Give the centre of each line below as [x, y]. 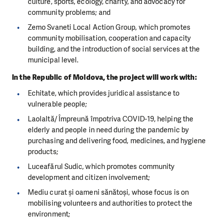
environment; [49, 214]
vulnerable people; [57, 104]
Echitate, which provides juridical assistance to [104, 93]
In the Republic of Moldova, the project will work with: [105, 78]
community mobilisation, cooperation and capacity [109, 38]
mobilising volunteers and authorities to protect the [110, 203]
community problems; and [69, 12]
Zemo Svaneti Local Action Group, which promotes [109, 27]
